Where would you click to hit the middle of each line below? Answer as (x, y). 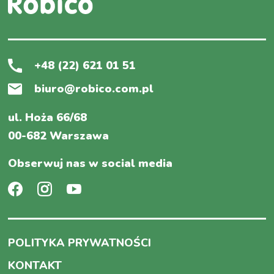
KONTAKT (35, 265)
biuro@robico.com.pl (94, 88)
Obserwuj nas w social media (91, 163)
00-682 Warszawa (59, 135)
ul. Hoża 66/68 (48, 117)
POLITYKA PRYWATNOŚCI (80, 243)
